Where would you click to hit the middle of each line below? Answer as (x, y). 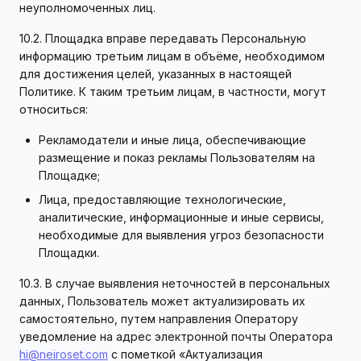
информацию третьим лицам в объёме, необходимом (172, 56)
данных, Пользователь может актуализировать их (162, 301)
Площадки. (69, 253)
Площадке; (69, 175)
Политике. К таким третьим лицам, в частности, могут (173, 91)
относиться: (54, 109)
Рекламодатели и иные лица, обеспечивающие (172, 140)
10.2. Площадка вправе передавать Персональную (163, 38)
